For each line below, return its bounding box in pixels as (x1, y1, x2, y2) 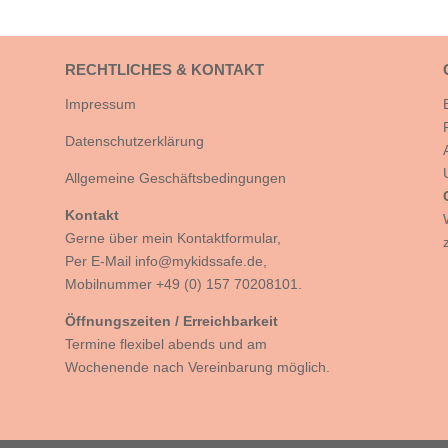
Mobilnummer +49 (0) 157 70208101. (64, 276, 302, 292)
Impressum (64, 96, 136, 112)
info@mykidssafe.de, (134, 253, 267, 269)
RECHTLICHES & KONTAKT (64, 61, 264, 78)
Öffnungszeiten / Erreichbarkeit (64, 313, 278, 329)
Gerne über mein (64, 230, 177, 246)
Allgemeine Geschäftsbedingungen (64, 170, 286, 186)
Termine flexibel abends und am (64, 336, 267, 352)
